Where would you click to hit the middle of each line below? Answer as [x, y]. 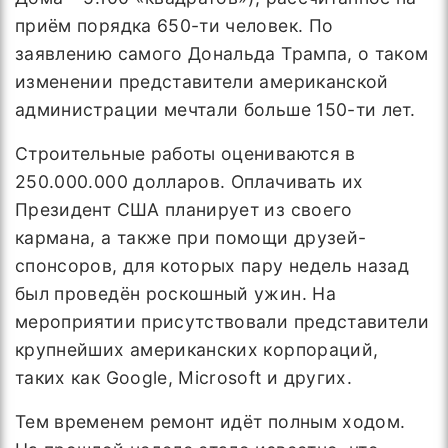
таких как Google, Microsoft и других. [184, 377]
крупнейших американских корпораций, [197, 349]
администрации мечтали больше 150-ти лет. [215, 109]
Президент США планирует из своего [184, 209]
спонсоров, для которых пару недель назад [212, 265]
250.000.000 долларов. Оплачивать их [189, 181]
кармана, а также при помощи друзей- [191, 237]
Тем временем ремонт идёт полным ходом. [210, 421]
